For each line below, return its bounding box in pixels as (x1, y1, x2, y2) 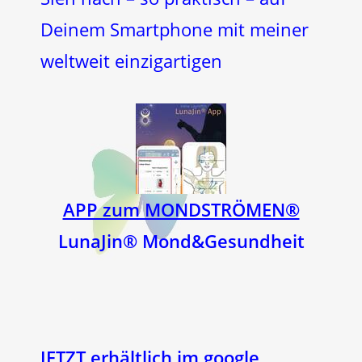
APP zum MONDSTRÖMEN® (62, 197, 300, 221)
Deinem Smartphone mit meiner (40, 17, 309, 41)
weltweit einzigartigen (40, 48, 222, 73)
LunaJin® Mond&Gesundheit (57, 229, 305, 253)
